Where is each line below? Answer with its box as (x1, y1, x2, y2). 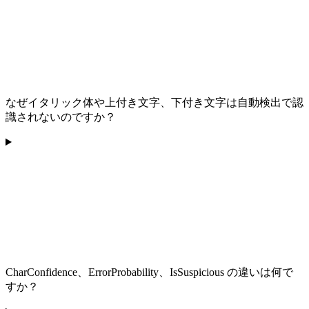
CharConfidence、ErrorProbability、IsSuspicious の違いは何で (6, 266, 293, 279)
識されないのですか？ (6, 111, 116, 123)
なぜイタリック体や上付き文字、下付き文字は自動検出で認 (6, 97, 303, 109)
